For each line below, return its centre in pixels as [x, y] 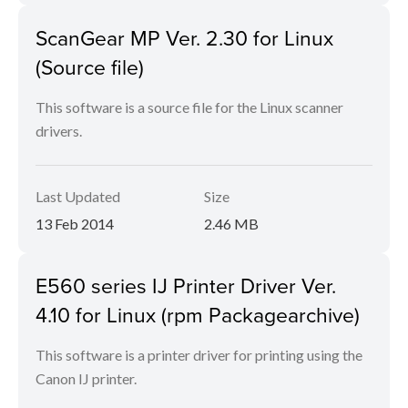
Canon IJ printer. [86, 378]
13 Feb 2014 [75, 224]
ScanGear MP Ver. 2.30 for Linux [184, 37]
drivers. [59, 131]
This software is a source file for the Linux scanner [189, 107]
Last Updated [78, 196]
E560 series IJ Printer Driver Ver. [186, 285]
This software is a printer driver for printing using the [199, 355]
